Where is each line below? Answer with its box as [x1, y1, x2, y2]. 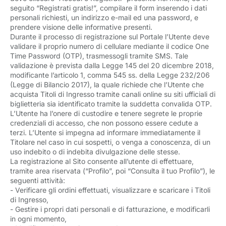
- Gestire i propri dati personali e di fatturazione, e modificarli [10, 205, 210, 213]
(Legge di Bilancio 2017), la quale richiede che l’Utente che [10, 80, 204, 89]
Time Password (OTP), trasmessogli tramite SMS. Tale [10, 51, 188, 60]
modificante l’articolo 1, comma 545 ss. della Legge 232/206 [10, 71, 210, 79]
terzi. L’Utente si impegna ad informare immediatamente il [10, 128, 200, 137]
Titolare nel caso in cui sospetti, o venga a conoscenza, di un [10, 138, 210, 146]
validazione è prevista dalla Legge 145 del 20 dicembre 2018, [10, 61, 214, 70]
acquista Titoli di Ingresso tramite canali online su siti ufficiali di [10, 90, 215, 98]
